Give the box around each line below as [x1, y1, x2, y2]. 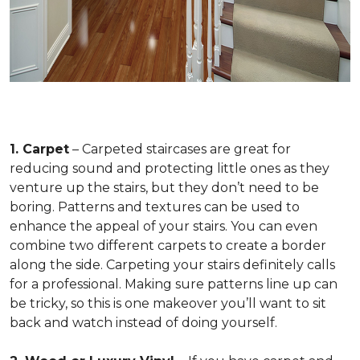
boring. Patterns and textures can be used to [10, 199, 300, 215]
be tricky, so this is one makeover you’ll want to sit [10, 296, 326, 311]
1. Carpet [10, 141, 69, 157]
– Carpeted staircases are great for [69, 141, 291, 157]
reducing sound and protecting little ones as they [10, 161, 329, 176]
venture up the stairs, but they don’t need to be [10, 180, 319, 195]
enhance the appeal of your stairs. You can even [10, 219, 317, 234]
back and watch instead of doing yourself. [10, 315, 277, 330]
